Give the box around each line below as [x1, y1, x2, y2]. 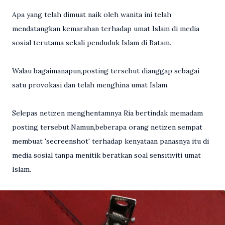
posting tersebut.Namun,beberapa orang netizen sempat [12, 123, 202, 132]
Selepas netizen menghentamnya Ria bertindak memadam [12, 108, 203, 118]
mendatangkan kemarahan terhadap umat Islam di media [12, 24, 199, 34]
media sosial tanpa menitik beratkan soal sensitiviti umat [12, 151, 201, 160]
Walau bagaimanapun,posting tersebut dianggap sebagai [12, 66, 199, 76]
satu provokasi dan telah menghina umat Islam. [12, 80, 169, 90]
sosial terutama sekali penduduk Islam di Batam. [12, 38, 171, 48]
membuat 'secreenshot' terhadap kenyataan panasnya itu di [12, 137, 209, 146]
